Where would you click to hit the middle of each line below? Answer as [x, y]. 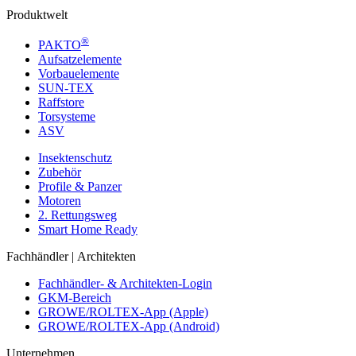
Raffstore [61, 102]
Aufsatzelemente [80, 59]
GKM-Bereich [75, 297]
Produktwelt [37, 14]
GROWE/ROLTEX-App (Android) [129, 326]
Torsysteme [67, 116]
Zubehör [60, 172]
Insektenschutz [75, 157]
